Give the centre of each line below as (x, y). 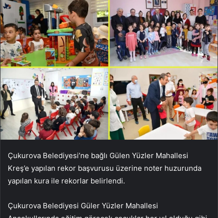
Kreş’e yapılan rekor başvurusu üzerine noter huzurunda (105, 168)
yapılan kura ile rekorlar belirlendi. (66, 181)
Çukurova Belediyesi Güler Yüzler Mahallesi (83, 205)
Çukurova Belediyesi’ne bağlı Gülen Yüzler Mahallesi (98, 155)
